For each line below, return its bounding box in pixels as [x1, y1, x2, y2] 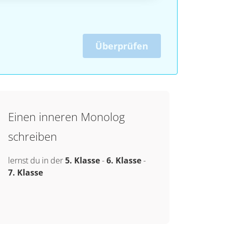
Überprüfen [95, 40, 148, 52]
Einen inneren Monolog [8, 109, 125, 124]
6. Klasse [106, 155, 141, 166]
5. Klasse [65, 155, 100, 166]
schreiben [8, 129, 57, 144]
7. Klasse [8, 167, 43, 178]
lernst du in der [8, 155, 65, 166]
